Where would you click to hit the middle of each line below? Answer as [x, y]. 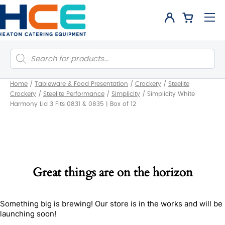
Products [26, 52]
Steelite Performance [74, 94]
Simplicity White [171, 94]
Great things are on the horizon [113, 173]
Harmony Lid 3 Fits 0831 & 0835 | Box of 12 [73, 104]
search [22, 60]
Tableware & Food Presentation [81, 84]
